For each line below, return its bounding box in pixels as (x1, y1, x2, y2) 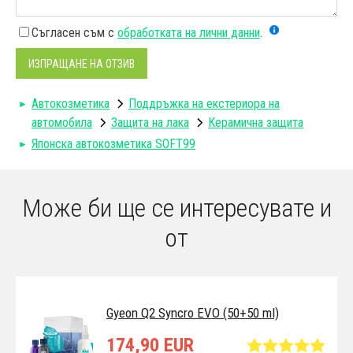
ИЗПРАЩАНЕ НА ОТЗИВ (28, 57, 135, 70)
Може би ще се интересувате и (21, 192, 332, 223)
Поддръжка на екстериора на (128, 96, 280, 112)
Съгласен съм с (32, 25, 117, 41)
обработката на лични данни (117, 25, 260, 41)
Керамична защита (208, 115, 303, 131)
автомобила (32, 115, 92, 131)
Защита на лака (111, 115, 189, 131)
